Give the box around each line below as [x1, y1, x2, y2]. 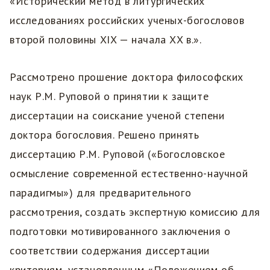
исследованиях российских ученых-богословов [10, 13, 245, 28]
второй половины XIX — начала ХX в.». [10, 33, 205, 47]
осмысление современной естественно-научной [10, 166, 248, 181]
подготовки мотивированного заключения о [10, 224, 231, 239]
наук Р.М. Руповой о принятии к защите [10, 89, 209, 104]
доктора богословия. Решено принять [10, 128, 199, 142]
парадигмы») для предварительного [10, 186, 192, 200]
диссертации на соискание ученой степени [10, 108, 225, 123]
